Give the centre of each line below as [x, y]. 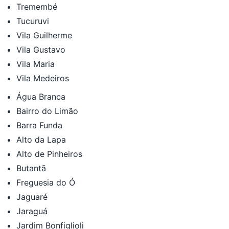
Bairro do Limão [47, 111]
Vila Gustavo [41, 49]
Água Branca [41, 96]
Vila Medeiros [43, 78]
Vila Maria [36, 64]
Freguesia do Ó [46, 182]
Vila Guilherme [44, 35]
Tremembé [37, 6]
